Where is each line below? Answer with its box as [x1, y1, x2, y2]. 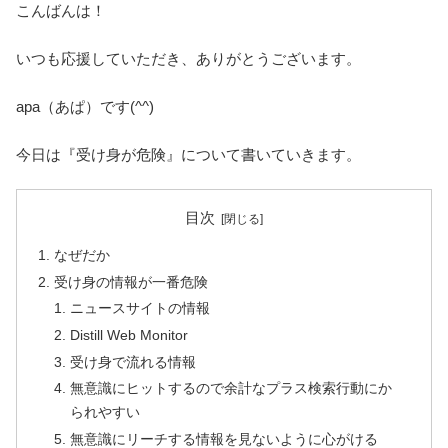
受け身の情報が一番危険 [54, 274, 209, 290]
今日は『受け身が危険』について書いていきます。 [16, 146, 361, 164]
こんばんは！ [16, 2, 106, 20]
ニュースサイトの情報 [70, 301, 211, 317]
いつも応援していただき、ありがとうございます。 [16, 50, 361, 68]
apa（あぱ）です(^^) [16, 98, 154, 116]
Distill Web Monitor [70, 327, 189, 343]
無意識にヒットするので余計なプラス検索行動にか [70, 381, 393, 397]
